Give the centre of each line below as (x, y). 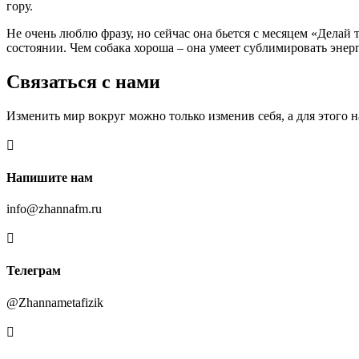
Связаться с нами (83, 81)
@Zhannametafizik (55, 302)
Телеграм (34, 271)
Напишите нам (50, 177)
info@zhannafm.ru (54, 209)
